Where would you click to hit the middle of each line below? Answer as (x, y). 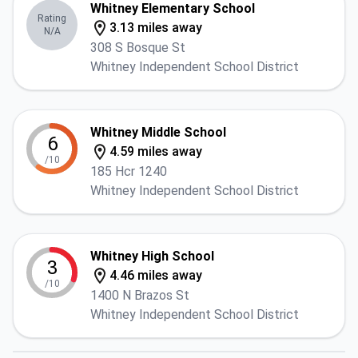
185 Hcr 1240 (129, 171)
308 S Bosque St (138, 48)
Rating (52, 18)
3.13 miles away (156, 28)
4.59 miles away (156, 151)
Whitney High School (152, 256)
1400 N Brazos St (140, 295)
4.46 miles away (156, 275)
